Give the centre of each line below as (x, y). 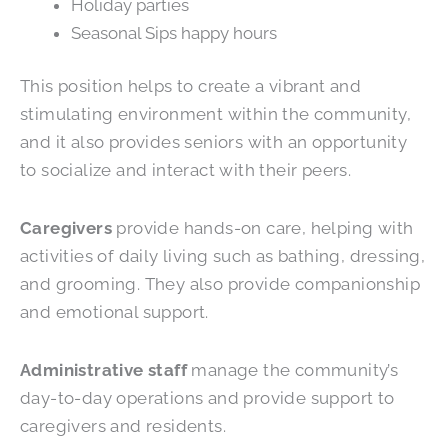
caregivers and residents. (123, 425)
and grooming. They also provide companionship (220, 284)
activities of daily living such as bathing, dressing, (223, 256)
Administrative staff (103, 369)
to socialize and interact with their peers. (186, 170)
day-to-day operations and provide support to (207, 397)
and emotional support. (114, 312)
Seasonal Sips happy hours (174, 32)
